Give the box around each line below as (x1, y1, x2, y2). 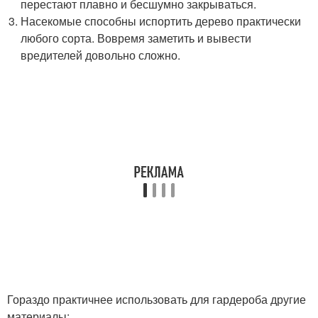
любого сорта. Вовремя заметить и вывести (21, 29, 252, 46)
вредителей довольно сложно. (21, 46, 181, 63)
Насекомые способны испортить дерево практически (21, 12, 302, 29)
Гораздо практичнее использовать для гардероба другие (7, 290, 306, 307)
